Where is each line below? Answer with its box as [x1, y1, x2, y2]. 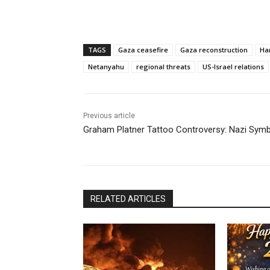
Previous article [83, 111, 135, 121]
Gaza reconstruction [180, 45, 248, 55]
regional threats [136, 62, 190, 72]
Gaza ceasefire [118, 45, 168, 55]
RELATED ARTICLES [90, 194, 166, 204]
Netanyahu [88, 62, 124, 72]
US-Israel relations [202, 62, 264, 72]
